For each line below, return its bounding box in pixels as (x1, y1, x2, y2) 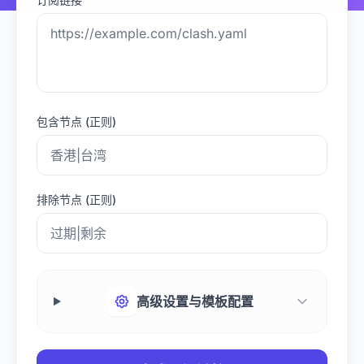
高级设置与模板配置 (136, 293, 254, 310)
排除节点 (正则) (37, 193, 116, 206)
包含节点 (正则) (37, 115, 116, 128)
